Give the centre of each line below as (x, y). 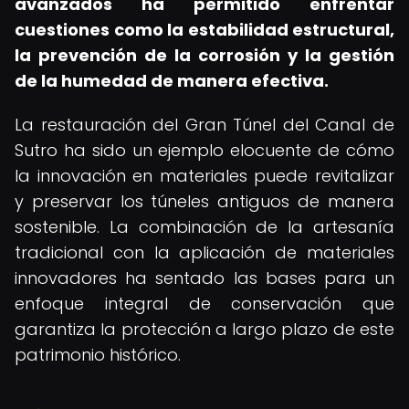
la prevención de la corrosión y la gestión (204, 55)
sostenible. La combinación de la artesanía (204, 227)
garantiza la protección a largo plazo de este (204, 329)
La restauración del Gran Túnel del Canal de (204, 125)
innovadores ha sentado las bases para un (204, 278)
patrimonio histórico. (98, 355)
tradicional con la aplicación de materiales (204, 252)
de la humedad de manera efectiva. (172, 81)
